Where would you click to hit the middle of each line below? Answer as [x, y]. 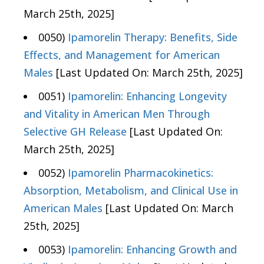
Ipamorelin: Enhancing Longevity [147, 96]
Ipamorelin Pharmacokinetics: [141, 173]
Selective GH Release [75, 132]
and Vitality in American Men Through [117, 114]
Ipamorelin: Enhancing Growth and [152, 250]
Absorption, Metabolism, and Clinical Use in [131, 191]
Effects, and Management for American [122, 55]
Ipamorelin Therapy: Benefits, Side [153, 37]
